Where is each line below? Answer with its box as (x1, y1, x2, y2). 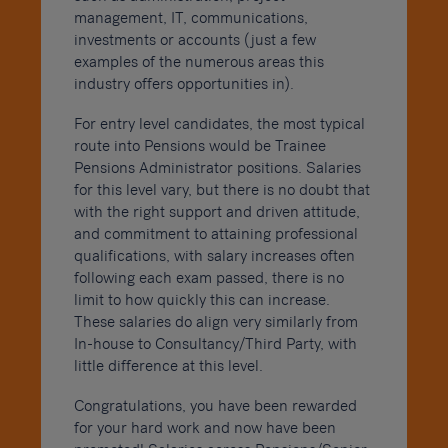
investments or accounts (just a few (73, 31, 316, 48)
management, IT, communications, (73, 9, 308, 26)
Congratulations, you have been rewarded (73, 397, 357, 414)
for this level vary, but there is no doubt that (73, 181, 370, 198)
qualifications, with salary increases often (73, 247, 355, 264)
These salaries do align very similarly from (73, 313, 358, 330)
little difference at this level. (73, 357, 263, 374)
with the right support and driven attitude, (73, 203, 360, 220)
